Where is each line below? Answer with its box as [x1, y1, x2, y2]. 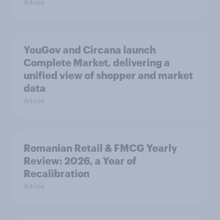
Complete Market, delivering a [24, 56, 170, 69]
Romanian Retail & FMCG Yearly [24, 142, 177, 154]
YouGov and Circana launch [24, 44, 156, 56]
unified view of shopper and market [24, 69, 193, 82]
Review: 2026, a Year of [24, 155, 137, 167]
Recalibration [24, 167, 89, 180]
